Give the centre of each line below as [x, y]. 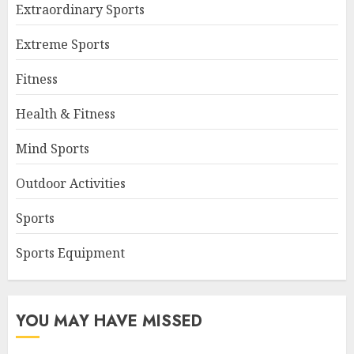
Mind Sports [53, 149]
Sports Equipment [70, 253]
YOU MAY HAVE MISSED [109, 322]
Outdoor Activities [71, 184]
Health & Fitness [66, 114]
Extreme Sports [63, 45]
